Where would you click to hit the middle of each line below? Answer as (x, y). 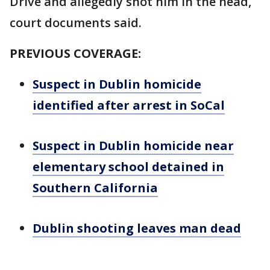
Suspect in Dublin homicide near (133, 146)
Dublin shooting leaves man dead (137, 228)
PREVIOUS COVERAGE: (75, 53)
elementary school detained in (128, 167)
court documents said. (76, 23)
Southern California (95, 188)
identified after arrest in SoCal (129, 105)
